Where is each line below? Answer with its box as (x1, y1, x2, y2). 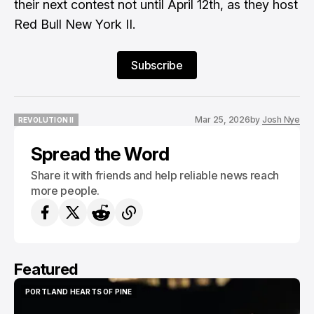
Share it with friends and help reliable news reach (31, 168, 279, 182)
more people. (31, 184, 100, 198)
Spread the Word (31, 143, 170, 165)
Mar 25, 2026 (195, 114, 250, 125)
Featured (14, 260, 78, 278)
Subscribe (131, 58, 183, 72)
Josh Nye (261, 114, 300, 125)
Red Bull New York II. (14, 17, 135, 32)
